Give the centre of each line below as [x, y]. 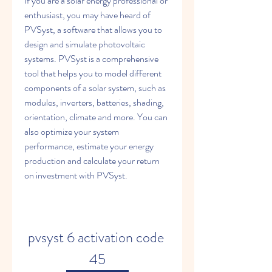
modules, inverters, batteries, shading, [94, 102]
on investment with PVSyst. [76, 175]
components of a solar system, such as [95, 88]
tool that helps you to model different [93, 73]
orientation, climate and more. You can [96, 117]
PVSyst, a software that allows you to [93, 29]
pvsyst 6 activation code [96, 237]
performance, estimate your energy [89, 146]
